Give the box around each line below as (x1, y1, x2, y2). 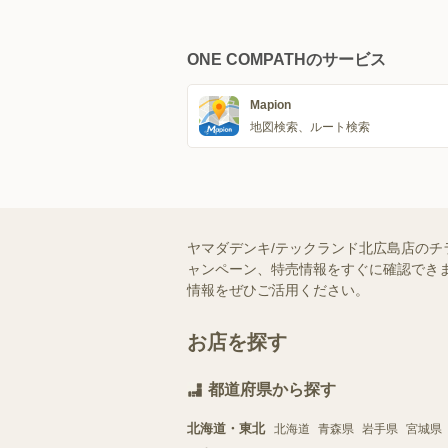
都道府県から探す (208, 381, 336, 398)
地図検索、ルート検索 (250, 120, 370, 134)
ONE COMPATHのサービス (187, 51, 386, 68)
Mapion (250, 98, 291, 112)
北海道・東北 (187, 421, 265, 436)
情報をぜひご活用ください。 (187, 282, 369, 298)
